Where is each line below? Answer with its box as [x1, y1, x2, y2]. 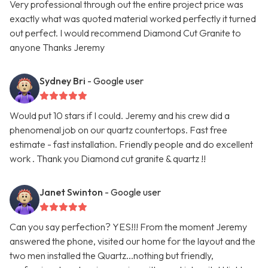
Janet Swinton [39, 186, 103, 199]
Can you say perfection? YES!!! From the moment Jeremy [10, 221, 247, 233]
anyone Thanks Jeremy [10, 41, 105, 54]
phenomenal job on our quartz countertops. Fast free [10, 124, 227, 136]
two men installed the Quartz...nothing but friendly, [10, 249, 214, 262]
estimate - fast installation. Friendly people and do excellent [10, 138, 253, 151]
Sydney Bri [39, 75, 86, 87]
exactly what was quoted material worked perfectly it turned [10, 13, 256, 25]
